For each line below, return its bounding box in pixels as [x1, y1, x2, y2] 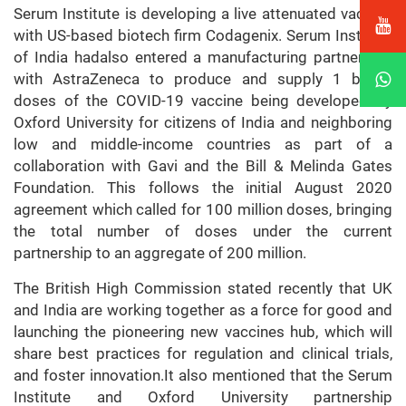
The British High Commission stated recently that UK [14, 279, 392, 298]
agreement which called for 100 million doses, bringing [14, 200, 392, 219]
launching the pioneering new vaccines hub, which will [14, 323, 392, 342]
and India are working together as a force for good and [14, 301, 392, 320]
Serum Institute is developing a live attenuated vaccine [14, 5, 392, 24]
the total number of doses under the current [14, 222, 392, 241]
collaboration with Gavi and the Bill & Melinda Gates [14, 157, 392, 176]
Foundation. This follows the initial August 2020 [14, 179, 392, 198]
